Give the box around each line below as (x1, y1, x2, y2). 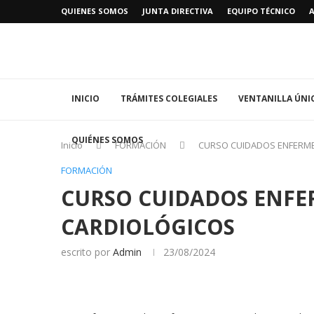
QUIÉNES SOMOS (71, 134, 143, 146)
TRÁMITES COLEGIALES (121, 93, 217, 105)
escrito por (61, 245, 113, 259)
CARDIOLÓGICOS (61, 212, 235, 242)
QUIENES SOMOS (61, 6, 128, 16)
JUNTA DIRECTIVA (142, 6, 213, 16)
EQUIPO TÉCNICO (227, 6, 295, 16)
